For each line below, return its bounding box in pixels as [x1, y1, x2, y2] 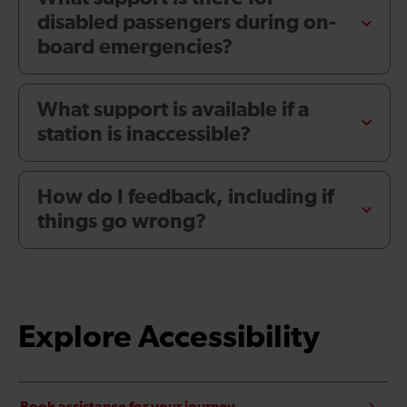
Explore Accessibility [18, 322, 320, 354]
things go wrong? [37, 212, 206, 233]
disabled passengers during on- [37, 13, 336, 35]
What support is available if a [37, 100, 309, 122]
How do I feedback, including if [37, 187, 333, 209]
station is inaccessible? [37, 124, 251, 146]
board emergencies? [37, 37, 233, 59]
